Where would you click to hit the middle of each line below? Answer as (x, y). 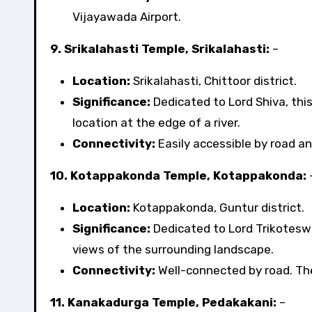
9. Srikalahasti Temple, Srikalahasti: (160, 49)
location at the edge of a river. (156, 123)
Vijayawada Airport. (127, 17)
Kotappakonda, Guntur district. (217, 208)
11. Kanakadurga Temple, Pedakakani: (163, 302)
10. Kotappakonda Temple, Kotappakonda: (178, 175)
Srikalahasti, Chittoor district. (213, 81)
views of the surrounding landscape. (173, 249)
